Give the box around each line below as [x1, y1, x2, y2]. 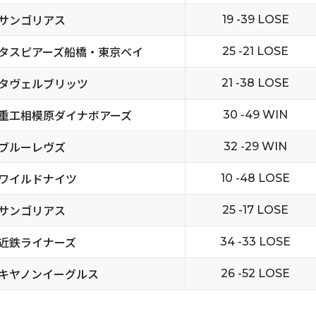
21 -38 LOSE [221, 76, 289, 90]
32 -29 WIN [224, 140, 287, 153]
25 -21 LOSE [222, 44, 288, 58]
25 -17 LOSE [222, 203, 288, 217]
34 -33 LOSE [220, 235, 291, 248]
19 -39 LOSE [221, 13, 289, 26]
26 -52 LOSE [221, 267, 290, 280]
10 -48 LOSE [221, 171, 290, 185]
